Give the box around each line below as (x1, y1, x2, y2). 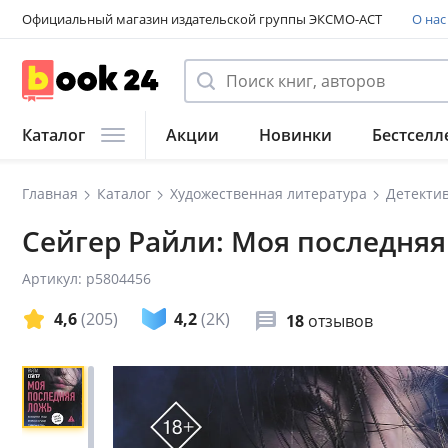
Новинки (259, 124, 332, 146)
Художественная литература (170, 184, 367, 203)
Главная (22, 184, 78, 203)
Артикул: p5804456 (22, 269, 151, 288)
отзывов (308, 309, 373, 332)
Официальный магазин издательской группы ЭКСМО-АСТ (22, 10, 382, 28)
